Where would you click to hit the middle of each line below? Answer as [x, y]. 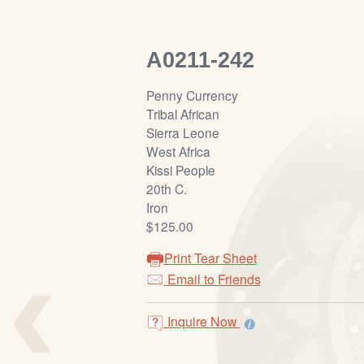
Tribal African [182, 114]
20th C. [166, 189]
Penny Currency [192, 95]
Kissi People [180, 170]
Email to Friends [212, 279]
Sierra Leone [182, 133]
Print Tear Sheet [210, 258]
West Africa [178, 152]
